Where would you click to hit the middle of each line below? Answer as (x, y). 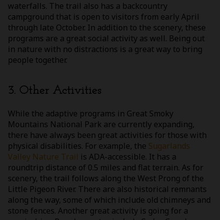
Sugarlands (169, 146)
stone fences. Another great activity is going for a (98, 211)
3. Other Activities (55, 91)
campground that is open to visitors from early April (104, 16)
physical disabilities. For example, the (78, 146)
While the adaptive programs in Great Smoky (91, 114)
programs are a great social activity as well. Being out (106, 38)
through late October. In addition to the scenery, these (107, 27)
